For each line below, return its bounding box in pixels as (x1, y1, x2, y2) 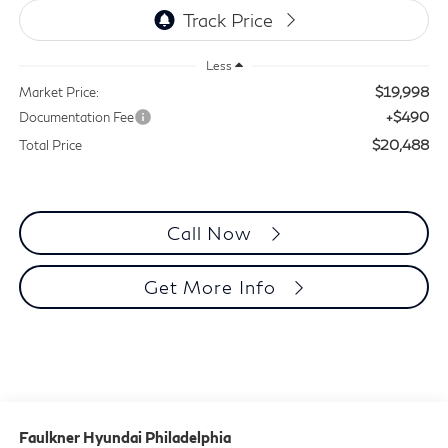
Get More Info (143, 276, 282, 299)
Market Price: (18, 84, 99, 101)
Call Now (166, 222, 259, 245)
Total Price (18, 137, 82, 154)
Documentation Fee (18, 109, 134, 126)
